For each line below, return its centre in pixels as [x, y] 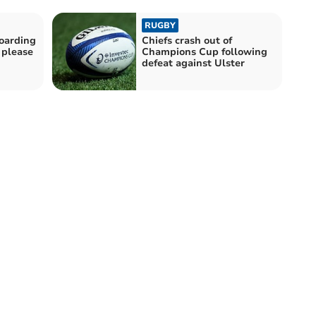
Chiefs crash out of [187, 40]
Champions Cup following [205, 51]
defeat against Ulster [193, 63]
